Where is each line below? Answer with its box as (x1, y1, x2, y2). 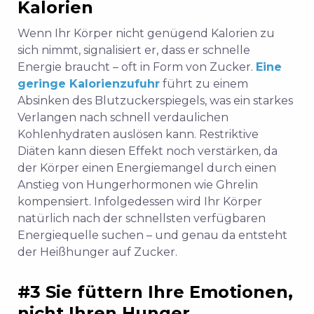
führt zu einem (160, 77, 248, 91)
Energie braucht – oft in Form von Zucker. (18, 60, 256, 74)
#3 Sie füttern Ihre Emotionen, (18, 282, 293, 303)
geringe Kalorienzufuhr (18, 77, 160, 91)
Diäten (18, 144, 55, 158)
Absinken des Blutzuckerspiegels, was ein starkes (18, 94, 293, 108)
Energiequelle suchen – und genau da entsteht (18, 228, 287, 243)
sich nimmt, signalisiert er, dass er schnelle (18, 43, 250, 57)
